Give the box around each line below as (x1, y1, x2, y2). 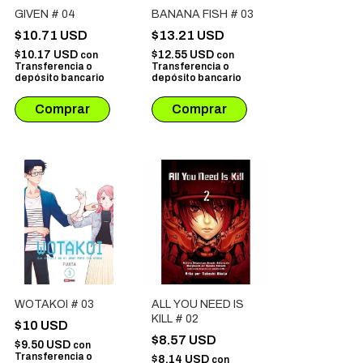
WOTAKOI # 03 (15, 298, 94, 311)
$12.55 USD (152, 49, 216, 62)
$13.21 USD (152, 28, 227, 43)
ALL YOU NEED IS (152, 298, 244, 311)
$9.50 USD (15, 339, 73, 352)
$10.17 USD (15, 49, 80, 62)
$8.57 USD (152, 333, 219, 348)
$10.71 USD (15, 28, 90, 43)
